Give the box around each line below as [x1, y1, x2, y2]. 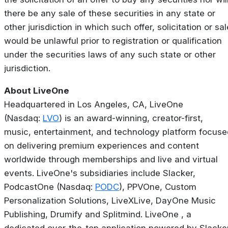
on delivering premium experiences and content [4, 140, 199, 151]
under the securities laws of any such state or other [4, 49, 216, 60]
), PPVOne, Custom [119, 182, 196, 192]
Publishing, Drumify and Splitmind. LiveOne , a [4, 209, 191, 220]
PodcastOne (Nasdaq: [4, 182, 95, 192]
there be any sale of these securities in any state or [4, 8, 215, 19]
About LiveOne [4, 85, 69, 96]
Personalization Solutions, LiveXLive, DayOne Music [4, 195, 216, 206]
